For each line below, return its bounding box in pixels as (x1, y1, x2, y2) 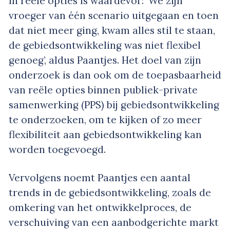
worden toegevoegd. (9, 143, 106, 156)
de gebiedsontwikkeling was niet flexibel (9, 39, 201, 52)
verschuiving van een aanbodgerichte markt (9, 216, 219, 229)
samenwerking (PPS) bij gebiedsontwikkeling (9, 99, 219, 111)
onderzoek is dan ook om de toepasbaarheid (9, 69, 221, 82)
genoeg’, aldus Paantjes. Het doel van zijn (9, 54, 201, 67)
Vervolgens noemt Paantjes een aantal (9, 171, 190, 184)
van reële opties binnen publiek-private (9, 84, 198, 97)
